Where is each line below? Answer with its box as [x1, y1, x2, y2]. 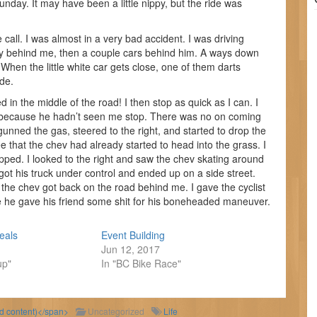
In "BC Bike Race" [100, 256, 181, 270]
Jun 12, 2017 [100, 242, 160, 256]
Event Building [100, 228, 165, 242]
